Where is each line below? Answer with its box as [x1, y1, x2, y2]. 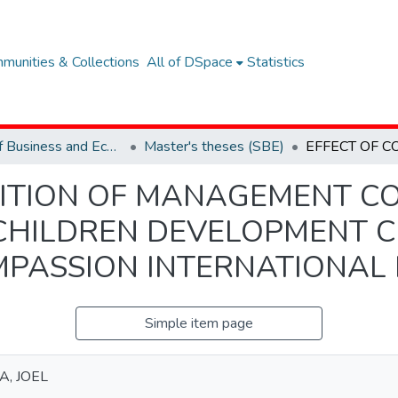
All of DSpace [147, 52, 233, 72]
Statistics [247, 52, 305, 72]
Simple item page [145, 314, 253, 333]
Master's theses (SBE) [144, 137, 284, 156]
